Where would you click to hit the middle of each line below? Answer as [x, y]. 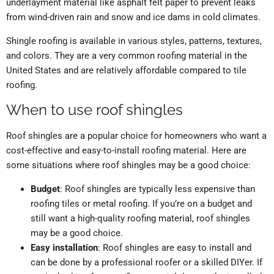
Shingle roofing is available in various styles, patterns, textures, [134, 41]
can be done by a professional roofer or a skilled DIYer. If [146, 263]
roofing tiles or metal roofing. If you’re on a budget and [141, 204]
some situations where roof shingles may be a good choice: [128, 165]
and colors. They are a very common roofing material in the [127, 56]
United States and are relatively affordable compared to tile [126, 71]
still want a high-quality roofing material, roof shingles [140, 219]
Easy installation [64, 248]
